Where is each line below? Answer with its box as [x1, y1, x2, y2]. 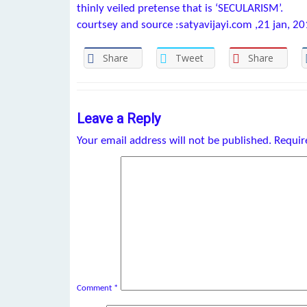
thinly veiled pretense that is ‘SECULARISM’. [77, 3, 283, 14]
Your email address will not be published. [77, 134, 271, 147]
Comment [77, 283, 114, 293]
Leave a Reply [77, 110, 160, 127]
